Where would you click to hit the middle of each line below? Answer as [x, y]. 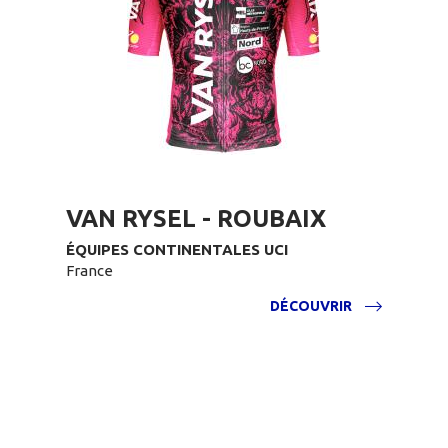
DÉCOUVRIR [311, 306]
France [89, 270]
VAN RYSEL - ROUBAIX [196, 218]
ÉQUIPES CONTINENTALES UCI [177, 249]
